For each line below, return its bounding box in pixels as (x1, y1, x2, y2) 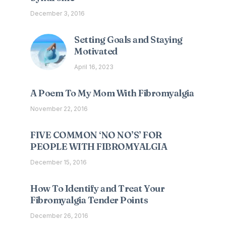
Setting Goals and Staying (74, 34, 183, 46)
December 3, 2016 (30, 10, 85, 18)
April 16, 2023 (74, 63, 114, 71)
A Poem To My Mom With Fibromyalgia (30, 87, 194, 99)
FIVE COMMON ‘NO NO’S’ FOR (30, 129, 162, 141)
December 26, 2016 (30, 212, 88, 220)
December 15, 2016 (30, 158, 87, 166)
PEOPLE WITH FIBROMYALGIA (30, 141, 167, 153)
